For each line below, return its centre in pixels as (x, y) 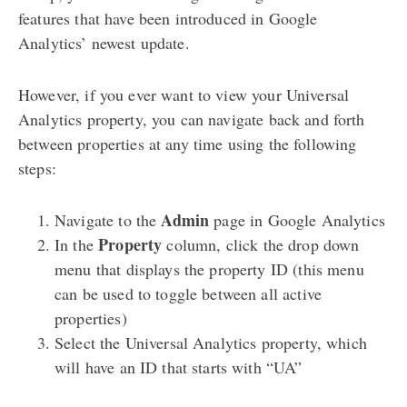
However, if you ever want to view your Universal (184, 94)
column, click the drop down (261, 244)
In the (77, 244)
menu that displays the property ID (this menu (209, 268)
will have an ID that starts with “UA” (179, 367)
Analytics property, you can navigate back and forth (192, 119)
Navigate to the (108, 219)
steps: (37, 168)
